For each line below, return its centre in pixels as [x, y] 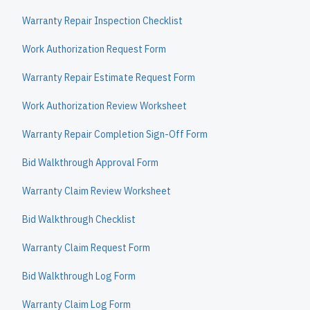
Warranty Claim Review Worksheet [97, 191]
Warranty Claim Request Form [86, 248]
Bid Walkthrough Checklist [79, 219]
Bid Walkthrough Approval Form [90, 163]
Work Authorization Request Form [94, 49]
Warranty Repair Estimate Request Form [109, 77]
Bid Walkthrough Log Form [79, 276]
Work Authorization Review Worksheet [104, 106]
